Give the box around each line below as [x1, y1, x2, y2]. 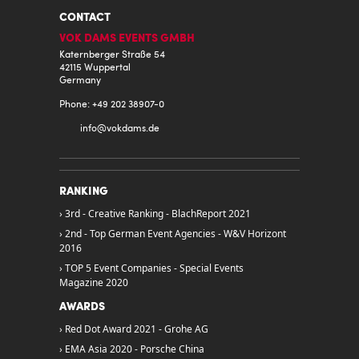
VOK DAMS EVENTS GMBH [59, 33, 195, 46]
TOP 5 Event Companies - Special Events [65, 261, 244, 276]
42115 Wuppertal [59, 63, 131, 74]
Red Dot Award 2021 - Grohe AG [65, 322, 208, 337]
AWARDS [59, 301, 105, 314]
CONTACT [59, 12, 111, 25]
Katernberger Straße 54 [59, 50, 165, 61]
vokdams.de [107, 124, 159, 135]
